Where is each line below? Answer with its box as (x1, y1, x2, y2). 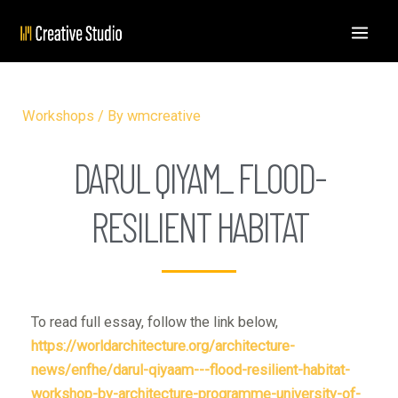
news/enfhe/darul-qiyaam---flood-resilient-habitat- (31, 361, 351, 378)
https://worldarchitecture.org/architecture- (31, 337, 296, 354)
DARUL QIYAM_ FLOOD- (73, 152, 325, 202)
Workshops (22, 107, 95, 124)
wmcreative (127, 107, 202, 124)
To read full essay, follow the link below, (31, 313, 279, 330)
